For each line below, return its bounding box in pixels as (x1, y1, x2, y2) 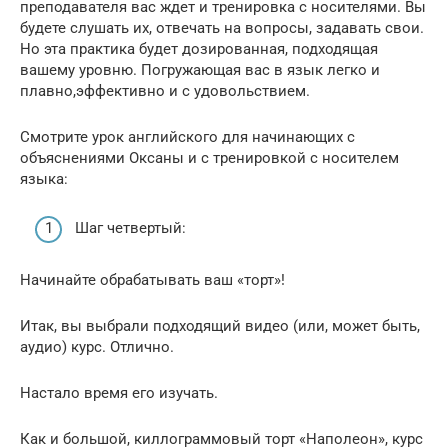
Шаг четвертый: (75, 218, 186, 237)
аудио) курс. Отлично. (20, 337, 174, 356)
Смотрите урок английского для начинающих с (20, 128, 355, 146)
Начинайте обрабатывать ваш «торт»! (20, 270, 285, 289)
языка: (20, 170, 68, 188)
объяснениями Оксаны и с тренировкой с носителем (20, 149, 399, 167)
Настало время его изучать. (20, 383, 218, 402)
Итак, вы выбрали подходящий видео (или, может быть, (20, 316, 420, 335)
